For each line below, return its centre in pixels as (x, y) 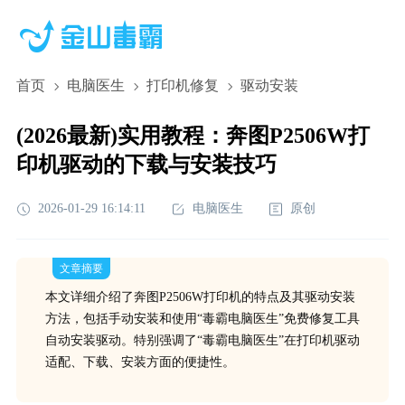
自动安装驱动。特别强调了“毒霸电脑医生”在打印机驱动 (202, 340)
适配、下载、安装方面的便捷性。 (140, 362)
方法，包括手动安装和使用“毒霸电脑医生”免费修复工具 (202, 319)
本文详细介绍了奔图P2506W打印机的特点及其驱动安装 (200, 297)
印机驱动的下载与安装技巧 (146, 165)
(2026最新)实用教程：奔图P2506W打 (193, 136)
